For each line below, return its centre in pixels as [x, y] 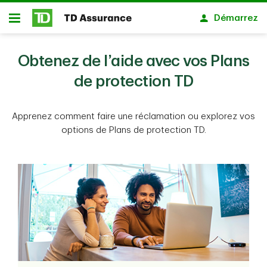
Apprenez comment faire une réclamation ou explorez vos [133, 117]
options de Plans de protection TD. [133, 130]
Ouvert [23, 23]
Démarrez [236, 18]
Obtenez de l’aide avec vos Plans [133, 61]
